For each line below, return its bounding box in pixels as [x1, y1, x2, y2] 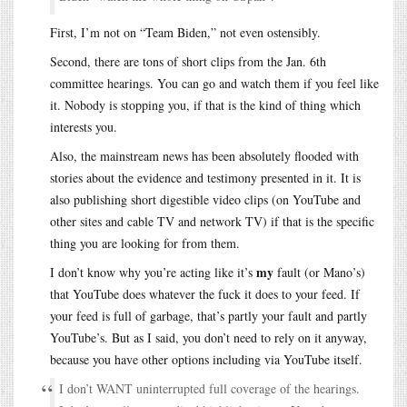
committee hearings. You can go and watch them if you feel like [50, 74, 379, 92]
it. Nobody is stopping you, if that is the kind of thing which [50, 95, 361, 114]
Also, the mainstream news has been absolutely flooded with [50, 146, 359, 164]
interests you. [50, 117, 117, 135]
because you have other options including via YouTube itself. [50, 350, 362, 368]
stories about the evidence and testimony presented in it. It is [50, 168, 361, 186]
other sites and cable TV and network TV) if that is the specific [50, 212, 374, 230]
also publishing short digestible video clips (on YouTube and [50, 190, 361, 208]
